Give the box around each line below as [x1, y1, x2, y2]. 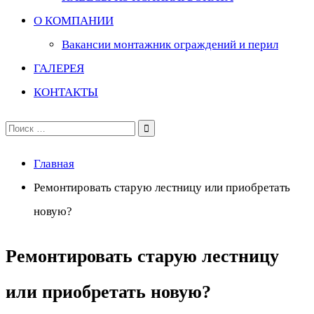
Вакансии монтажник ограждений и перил [62, 38, 278, 51]
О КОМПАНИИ [34, 14, 114, 27]
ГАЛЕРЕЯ [34, 62, 84, 75]
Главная [34, 157, 74, 170]
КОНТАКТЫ [34, 86, 98, 99]
